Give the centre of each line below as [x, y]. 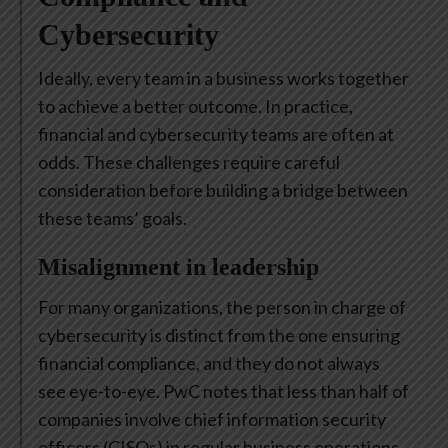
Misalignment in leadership [178, 267]
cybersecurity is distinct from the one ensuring [219, 335]
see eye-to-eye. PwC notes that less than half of [223, 391]
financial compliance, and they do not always [209, 363]
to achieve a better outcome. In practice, [195, 106]
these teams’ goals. [114, 218]
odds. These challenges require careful [189, 162]
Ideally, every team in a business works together [223, 78]
